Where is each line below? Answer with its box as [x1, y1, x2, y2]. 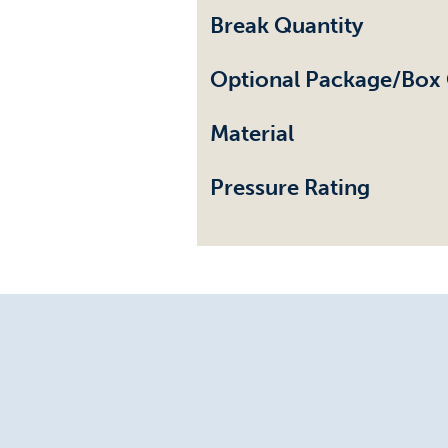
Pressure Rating [210, 173, 370, 201]
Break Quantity [210, 11, 363, 39]
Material [210, 119, 294, 147]
